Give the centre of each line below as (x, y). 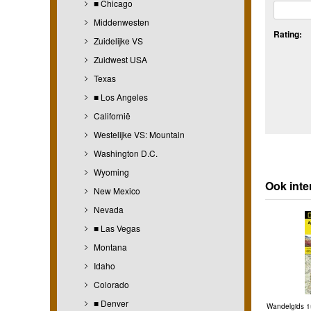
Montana (109, 246)
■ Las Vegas (116, 228)
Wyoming (110, 171)
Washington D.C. (125, 153)
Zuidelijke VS (117, 40)
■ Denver (110, 303)
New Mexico (116, 190)
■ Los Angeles (120, 96)
